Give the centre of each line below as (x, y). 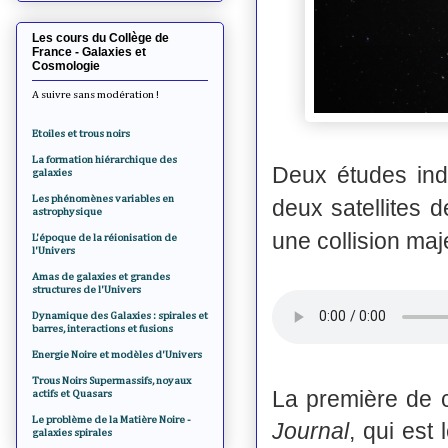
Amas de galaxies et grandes (101, 276)
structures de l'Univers (86, 289)
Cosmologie (66, 65)
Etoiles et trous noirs (81, 133)
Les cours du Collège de (100, 37)
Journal (310, 430)
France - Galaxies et (89, 51)
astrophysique (67, 211)
